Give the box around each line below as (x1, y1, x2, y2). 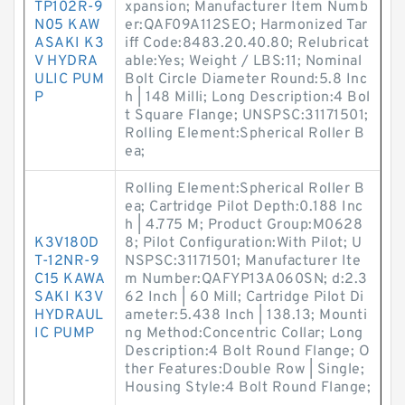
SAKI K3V (34, 288, 102, 306)
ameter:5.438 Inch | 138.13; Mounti (125, 306, 367, 325)
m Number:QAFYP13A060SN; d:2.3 (125, 270, 368, 288)
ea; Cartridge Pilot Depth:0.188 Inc (125, 198, 363, 216)
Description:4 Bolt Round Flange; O (125, 343, 370, 361)
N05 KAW (34, 16, 100, 34)
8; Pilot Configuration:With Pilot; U (125, 234, 362, 252)
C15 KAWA (34, 270, 105, 288)
